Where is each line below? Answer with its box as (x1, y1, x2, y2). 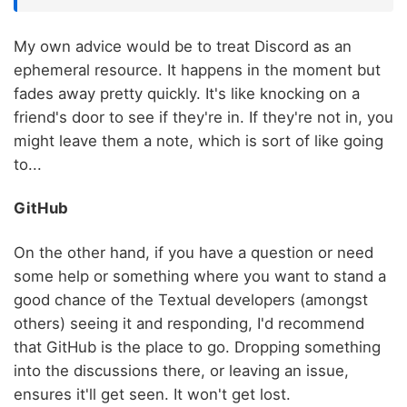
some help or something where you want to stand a (14, 266, 386, 285)
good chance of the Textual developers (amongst (14, 290, 368, 309)
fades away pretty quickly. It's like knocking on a (14, 84, 360, 104)
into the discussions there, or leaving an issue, (14, 361, 349, 380)
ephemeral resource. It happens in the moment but (14, 61, 381, 80)
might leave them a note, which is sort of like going (14, 132, 383, 151)
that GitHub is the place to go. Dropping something (14, 337, 381, 356)
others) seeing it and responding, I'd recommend (14, 313, 364, 333)
